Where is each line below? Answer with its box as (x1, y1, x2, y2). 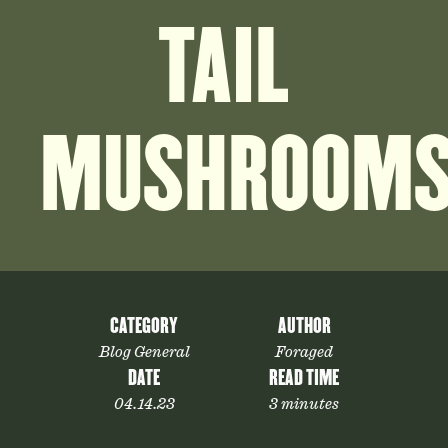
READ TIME (269, 366, 339, 390)
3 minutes (269, 397, 339, 411)
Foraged (275, 345, 333, 359)
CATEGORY (110, 314, 178, 338)
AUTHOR (277, 314, 331, 338)
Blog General (98, 345, 190, 359)
